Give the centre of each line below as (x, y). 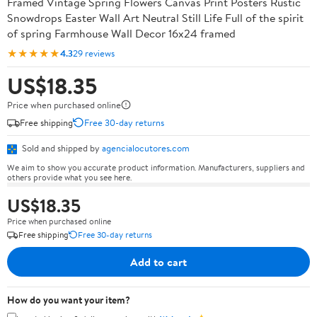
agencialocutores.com (146, 148)
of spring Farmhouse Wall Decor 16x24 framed (121, 33)
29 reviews (94, 53)
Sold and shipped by (61, 148)
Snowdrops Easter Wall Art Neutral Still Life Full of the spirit (155, 18)
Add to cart (158, 261)
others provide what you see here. (69, 177)
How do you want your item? (69, 300)
